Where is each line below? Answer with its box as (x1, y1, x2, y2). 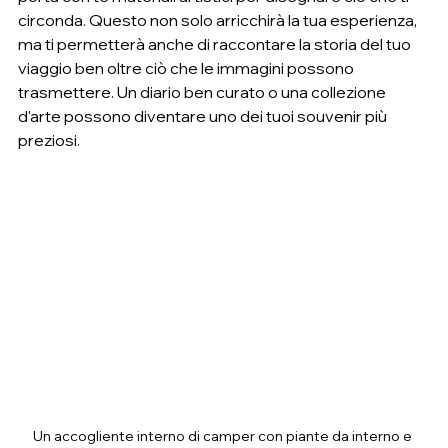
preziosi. (18, 130, 80, 151)
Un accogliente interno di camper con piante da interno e (33, 427, 415, 446)
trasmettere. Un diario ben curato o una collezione (18, 82, 389, 103)
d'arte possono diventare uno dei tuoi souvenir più (18, 106, 390, 127)
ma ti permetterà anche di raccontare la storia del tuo (18, 34, 414, 55)
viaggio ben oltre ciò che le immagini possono (18, 58, 357, 79)
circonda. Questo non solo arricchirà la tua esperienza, (18, 10, 420, 31)
